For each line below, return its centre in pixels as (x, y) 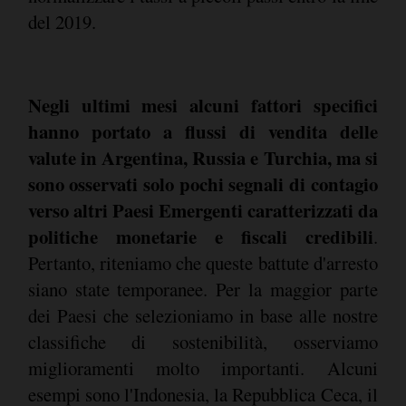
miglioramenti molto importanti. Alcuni (203, 367)
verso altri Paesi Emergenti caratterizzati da (203, 210)
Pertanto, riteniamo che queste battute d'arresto (203, 262)
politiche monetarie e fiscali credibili (200, 236)
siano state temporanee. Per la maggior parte (203, 289)
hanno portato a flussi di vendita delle (203, 131)
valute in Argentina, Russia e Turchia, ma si (203, 157)
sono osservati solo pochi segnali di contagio (203, 184)
